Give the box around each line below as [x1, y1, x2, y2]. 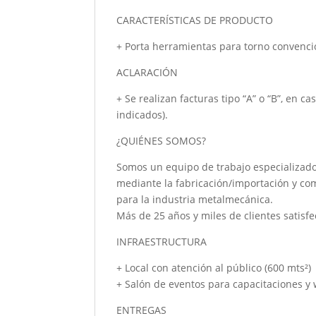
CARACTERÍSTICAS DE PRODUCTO [116, 13, 274, 27]
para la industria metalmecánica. [116, 193, 274, 206]
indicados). [116, 108, 169, 121]
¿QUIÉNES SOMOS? [116, 134, 207, 147]
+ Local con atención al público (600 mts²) [116, 261, 312, 274]
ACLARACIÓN [116, 66, 178, 79]
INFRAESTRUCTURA [116, 235, 207, 248]
